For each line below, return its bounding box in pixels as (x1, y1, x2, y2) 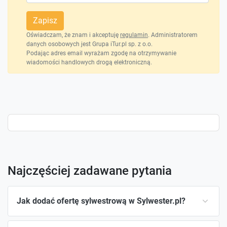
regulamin (120, 31, 148, 39)
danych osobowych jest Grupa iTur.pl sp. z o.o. (26, 40, 153, 48)
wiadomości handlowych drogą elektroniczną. (26, 58, 152, 66)
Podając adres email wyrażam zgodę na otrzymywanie (26, 49, 176, 57)
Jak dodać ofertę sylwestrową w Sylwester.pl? (17, 196, 185, 206)
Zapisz (33, 15, 57, 25)
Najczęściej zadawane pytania (8, 163, 172, 178)
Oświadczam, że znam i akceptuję (26, 31, 120, 39)
